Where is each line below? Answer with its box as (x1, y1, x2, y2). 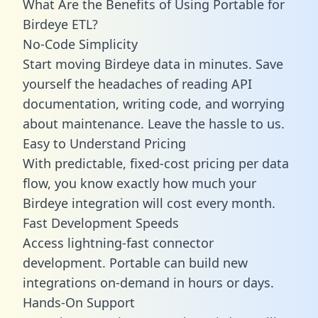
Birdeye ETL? (23, 15, 98, 33)
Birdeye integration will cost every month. (23, 194, 275, 212)
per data (235, 154, 289, 172)
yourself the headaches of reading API (23, 75, 252, 92)
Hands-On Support (23, 293, 135, 311)
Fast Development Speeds (23, 214, 179, 231)
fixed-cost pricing (130, 154, 235, 172)
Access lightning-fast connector (23, 234, 214, 251)
